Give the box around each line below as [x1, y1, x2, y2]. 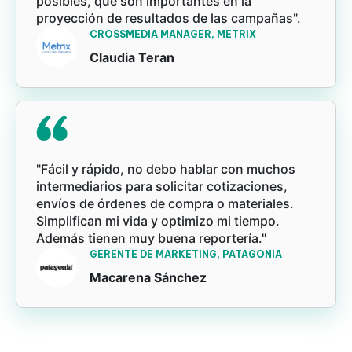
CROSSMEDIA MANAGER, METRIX [90, 28, 256, 41]
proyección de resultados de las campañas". [36, 10, 301, 27]
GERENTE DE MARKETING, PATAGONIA [90, 248, 282, 261]
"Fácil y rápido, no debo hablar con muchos [36, 161, 295, 178]
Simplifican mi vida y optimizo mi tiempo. [36, 213, 280, 229]
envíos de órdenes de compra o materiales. [36, 196, 294, 212]
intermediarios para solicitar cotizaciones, [36, 178, 288, 195]
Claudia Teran [90, 49, 174, 66]
